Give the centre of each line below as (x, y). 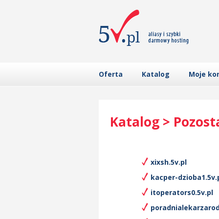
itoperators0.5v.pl (182, 192)
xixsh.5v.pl (169, 162)
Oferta (111, 74)
